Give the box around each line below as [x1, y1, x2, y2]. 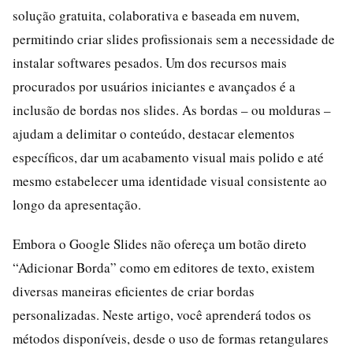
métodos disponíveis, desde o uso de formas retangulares [13, 329, 329, 347]
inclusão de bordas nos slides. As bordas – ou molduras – [13, 100, 331, 119]
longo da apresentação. [13, 195, 141, 214]
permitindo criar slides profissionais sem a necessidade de [13, 29, 335, 48]
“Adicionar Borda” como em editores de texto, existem [13, 258, 314, 277]
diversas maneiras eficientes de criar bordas [13, 281, 255, 300]
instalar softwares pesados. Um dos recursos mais [13, 53, 287, 72]
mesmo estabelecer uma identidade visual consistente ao [13, 171, 327, 190]
